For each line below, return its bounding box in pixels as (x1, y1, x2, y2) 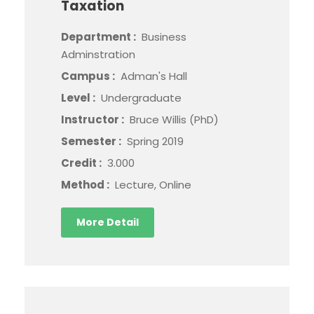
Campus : (61, 68, 117, 83)
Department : (61, 29, 138, 44)
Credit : (61, 155, 104, 170)
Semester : (61, 133, 123, 149)
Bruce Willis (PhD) (130, 111, 219, 127)
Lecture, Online (115, 177, 191, 192)
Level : (61, 90, 97, 105)
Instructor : (61, 111, 126, 127)
